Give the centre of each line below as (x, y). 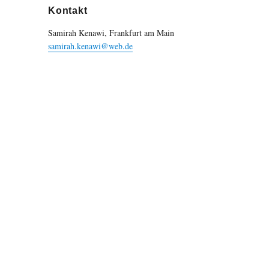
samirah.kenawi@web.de (91, 46)
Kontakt (68, 11)
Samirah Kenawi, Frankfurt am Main (111, 33)
